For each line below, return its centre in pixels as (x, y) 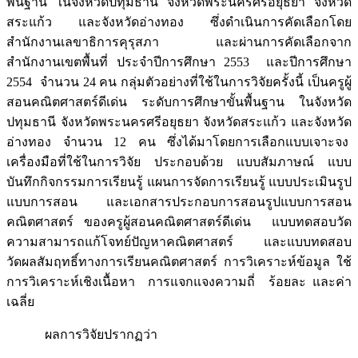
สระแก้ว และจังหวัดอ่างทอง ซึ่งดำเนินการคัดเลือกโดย (179, 22)
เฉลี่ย (20, 302)
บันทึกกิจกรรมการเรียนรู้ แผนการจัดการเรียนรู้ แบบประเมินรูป (179, 182)
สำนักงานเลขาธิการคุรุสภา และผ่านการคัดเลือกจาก (179, 42)
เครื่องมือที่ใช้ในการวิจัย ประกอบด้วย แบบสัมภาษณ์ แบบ (179, 162)
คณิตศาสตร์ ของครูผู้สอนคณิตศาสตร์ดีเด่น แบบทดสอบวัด (179, 222)
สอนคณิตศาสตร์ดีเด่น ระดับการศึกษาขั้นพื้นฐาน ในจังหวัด (179, 102)
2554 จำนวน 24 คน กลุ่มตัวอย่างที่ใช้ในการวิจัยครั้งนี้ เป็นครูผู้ (179, 82)
